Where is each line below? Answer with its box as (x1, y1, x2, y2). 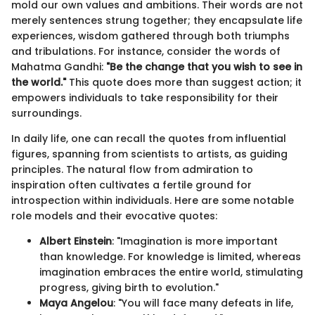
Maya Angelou (39, 296, 113, 311)
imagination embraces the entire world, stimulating (39, 265, 303, 280)
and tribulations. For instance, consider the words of (11, 44, 281, 59)
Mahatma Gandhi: (11, 60, 106, 75)
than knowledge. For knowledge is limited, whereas (39, 250, 301, 264)
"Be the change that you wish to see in (106, 60, 302, 75)
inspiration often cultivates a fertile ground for (11, 178, 252, 193)
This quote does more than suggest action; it (66, 75, 302, 90)
